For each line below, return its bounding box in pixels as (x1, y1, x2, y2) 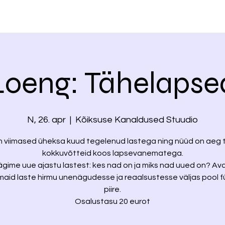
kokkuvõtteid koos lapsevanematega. (42, 149, 183, 157)
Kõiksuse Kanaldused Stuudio (75, 115, 198, 125)
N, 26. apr (27, 115, 66, 125)
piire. (104, 185, 121, 193)
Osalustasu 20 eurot (75, 197, 150, 205)
